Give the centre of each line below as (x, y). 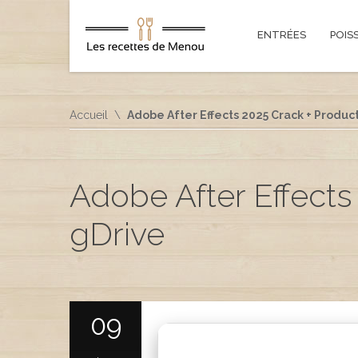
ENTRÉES (282, 35)
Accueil (89, 115)
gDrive (117, 234)
